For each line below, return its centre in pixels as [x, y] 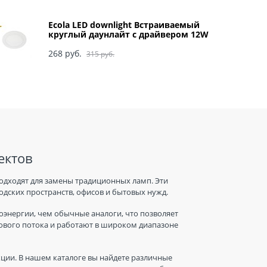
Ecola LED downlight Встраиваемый [124, 25]
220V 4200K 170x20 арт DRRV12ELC [120, 44]
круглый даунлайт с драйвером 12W [128, 35]
